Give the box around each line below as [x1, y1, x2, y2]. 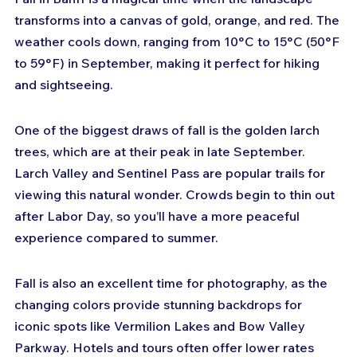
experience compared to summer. [14, 229, 218, 246]
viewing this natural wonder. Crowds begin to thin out [14, 186, 338, 203]
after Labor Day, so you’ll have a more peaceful [14, 208, 303, 225]
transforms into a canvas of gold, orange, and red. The [14, 12, 343, 29]
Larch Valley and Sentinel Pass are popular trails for [14, 165, 328, 182]
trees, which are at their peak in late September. [14, 143, 308, 160]
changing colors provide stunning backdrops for [14, 296, 305, 313]
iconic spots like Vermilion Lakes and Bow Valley [14, 318, 308, 335]
